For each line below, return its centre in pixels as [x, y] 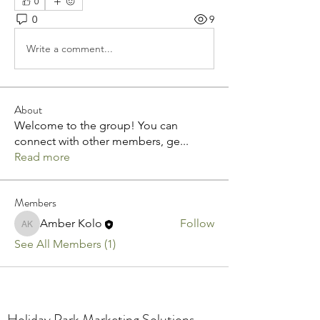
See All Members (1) [65, 244]
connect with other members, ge [97, 141]
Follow [197, 224]
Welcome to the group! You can [96, 126]
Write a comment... [70, 48]
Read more [42, 157]
